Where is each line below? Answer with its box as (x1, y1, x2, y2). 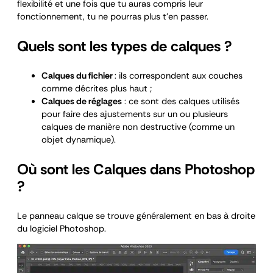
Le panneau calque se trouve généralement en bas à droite (17, 210, 255, 222)
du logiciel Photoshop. (17, 222, 106, 235)
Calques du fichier (41, 69, 115, 82)
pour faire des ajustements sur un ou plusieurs (41, 108, 228, 120)
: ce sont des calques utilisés (122, 95, 239, 107)
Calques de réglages (41, 95, 122, 107)
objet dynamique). (41, 133, 116, 146)
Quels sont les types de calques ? (17, 36, 232, 55)
